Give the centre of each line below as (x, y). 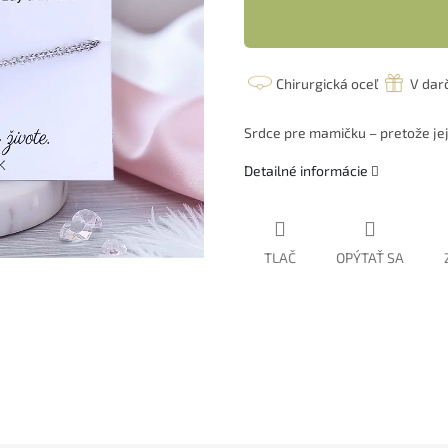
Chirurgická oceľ (327, 83)
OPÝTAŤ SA (370, 258)
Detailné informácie (306, 171)
